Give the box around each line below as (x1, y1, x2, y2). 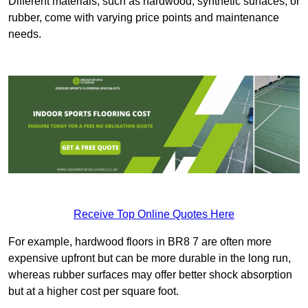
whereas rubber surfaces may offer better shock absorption (8, 268, 292, 280)
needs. (8, 28, 41, 41)
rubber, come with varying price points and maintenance (8, 12, 279, 24)
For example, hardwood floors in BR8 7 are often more (8, 235, 272, 247)
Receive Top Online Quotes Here (74, 208, 234, 220)
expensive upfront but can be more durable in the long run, (8, 252, 291, 264)
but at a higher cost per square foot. (8, 285, 179, 297)
